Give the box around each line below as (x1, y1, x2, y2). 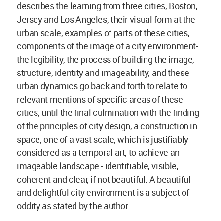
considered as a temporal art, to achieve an (17, 147, 180, 159)
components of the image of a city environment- (17, 40, 198, 52)
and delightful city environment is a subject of (17, 186, 189, 199)
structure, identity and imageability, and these (17, 67, 189, 79)
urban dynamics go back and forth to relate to (17, 80, 187, 92)
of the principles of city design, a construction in (17, 120, 197, 132)
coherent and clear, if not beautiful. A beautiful (17, 173, 191, 185)
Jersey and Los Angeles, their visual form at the (17, 13, 195, 26)
